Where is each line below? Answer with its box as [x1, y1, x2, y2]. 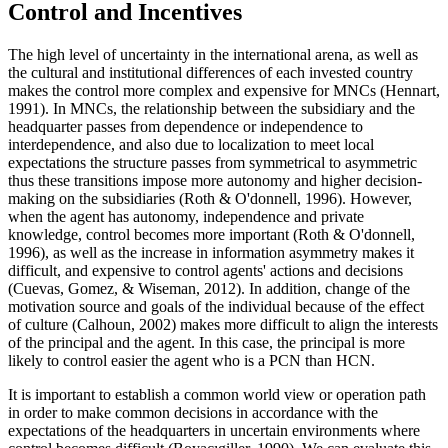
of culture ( [8, 316, 77, 334]
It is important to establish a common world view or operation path [8, 386, 426, 404]
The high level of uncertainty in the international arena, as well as [8, 46, 418, 64]
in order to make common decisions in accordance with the [8, 404, 378, 422]
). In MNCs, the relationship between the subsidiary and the [40, 100, 415, 118]
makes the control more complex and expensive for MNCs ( [8, 82, 385, 100]
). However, [337, 190, 412, 208]
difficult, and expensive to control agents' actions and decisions [8, 262, 403, 280]
